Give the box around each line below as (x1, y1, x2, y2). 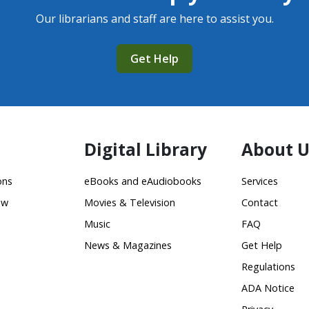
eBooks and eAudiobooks (84, 175, 201, 188)
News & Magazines (84, 239, 172, 252)
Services (241, 175, 278, 188)
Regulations (241, 260, 295, 273)
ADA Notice (241, 281, 295, 295)
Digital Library (84, 138, 207, 161)
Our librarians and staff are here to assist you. (35, 11, 274, 26)
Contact (241, 196, 278, 209)
